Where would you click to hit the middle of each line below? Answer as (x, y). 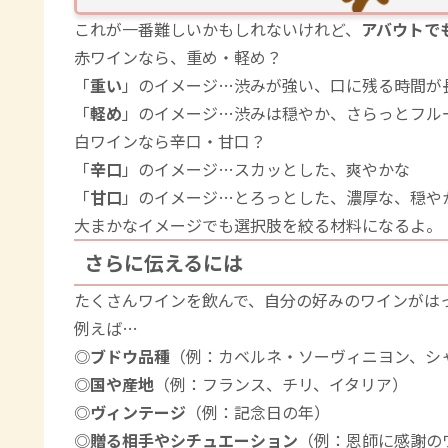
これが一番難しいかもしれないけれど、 (217, 29)
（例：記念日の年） (258, 412)
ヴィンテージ (138, 412)
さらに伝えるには (163, 263)
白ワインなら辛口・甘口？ (170, 141)
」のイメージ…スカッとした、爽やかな (266, 169)
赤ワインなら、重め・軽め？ (178, 57)
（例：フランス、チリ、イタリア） (281, 384)
